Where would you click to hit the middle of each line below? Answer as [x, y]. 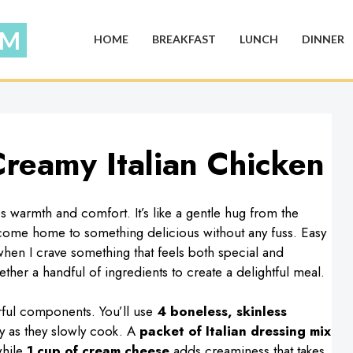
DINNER [323, 39]
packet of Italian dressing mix [235, 331]
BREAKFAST [184, 39]
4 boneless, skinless [221, 311]
